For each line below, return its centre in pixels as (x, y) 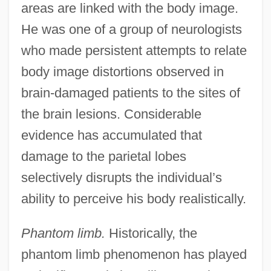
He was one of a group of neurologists (131, 29)
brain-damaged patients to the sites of (130, 93)
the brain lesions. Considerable (111, 114)
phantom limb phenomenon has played (134, 254)
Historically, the (151, 233)
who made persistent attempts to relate (134, 50)
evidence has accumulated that (111, 135)
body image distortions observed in (122, 71)
